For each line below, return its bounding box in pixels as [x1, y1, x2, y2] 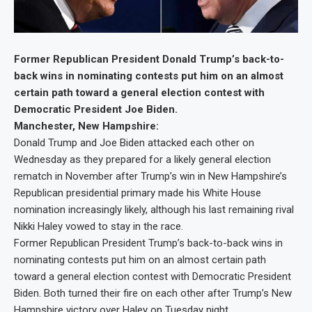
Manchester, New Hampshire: [14, 119, 159, 132]
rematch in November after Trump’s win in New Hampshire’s [14, 169, 287, 182]
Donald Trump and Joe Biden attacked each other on [14, 136, 254, 149]
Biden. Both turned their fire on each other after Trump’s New [14, 286, 292, 299]
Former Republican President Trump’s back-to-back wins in [14, 236, 283, 249]
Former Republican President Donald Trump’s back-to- [14, 52, 284, 65]
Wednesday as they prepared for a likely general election [14, 153, 271, 166]
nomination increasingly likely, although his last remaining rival [14, 203, 294, 216]
